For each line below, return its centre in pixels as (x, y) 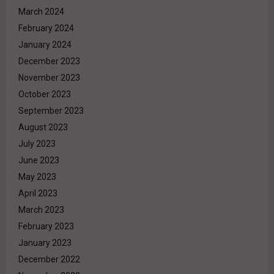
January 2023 (45, 243)
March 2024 (41, 12)
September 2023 (51, 111)
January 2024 (45, 45)
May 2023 (37, 177)
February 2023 (46, 227)
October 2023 (45, 94)
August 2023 (43, 128)
